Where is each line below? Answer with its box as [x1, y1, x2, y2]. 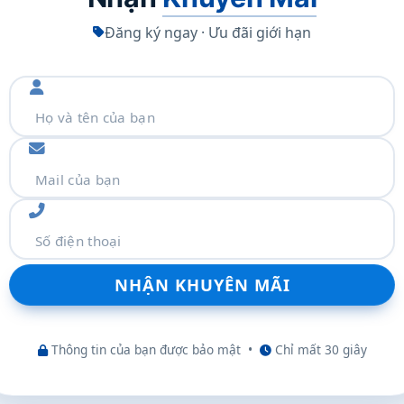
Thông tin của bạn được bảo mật [47, 340, 241, 358]
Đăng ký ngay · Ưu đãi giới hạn [105, 22, 311, 42]
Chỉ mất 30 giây [271, 340, 367, 358]
